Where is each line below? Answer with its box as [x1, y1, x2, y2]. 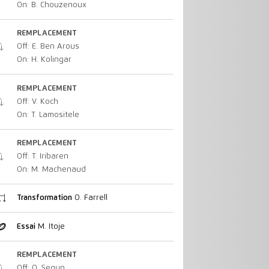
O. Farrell [71, 194, 107, 202]
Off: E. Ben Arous [16, 43, 79, 51]
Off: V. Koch [16, 97, 58, 106]
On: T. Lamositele [16, 110, 79, 119]
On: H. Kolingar [16, 56, 71, 64]
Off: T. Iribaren [16, 152, 68, 160]
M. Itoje [35, 222, 65, 231]
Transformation [16, 194, 72, 202]
